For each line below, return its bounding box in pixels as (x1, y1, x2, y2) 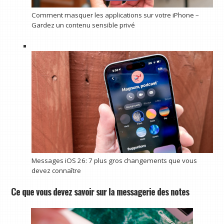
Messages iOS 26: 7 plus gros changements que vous (31, 156, 197, 165)
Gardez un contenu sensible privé (31, 20, 135, 30)
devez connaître (31, 166, 81, 175)
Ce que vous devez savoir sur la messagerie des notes (11, 184, 189, 198)
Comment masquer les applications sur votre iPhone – (31, 10, 199, 20)
